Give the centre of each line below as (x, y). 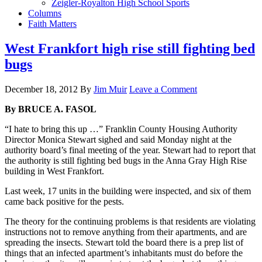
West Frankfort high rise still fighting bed (130, 48)
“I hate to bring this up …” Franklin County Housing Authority (121, 129)
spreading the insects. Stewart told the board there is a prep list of (124, 242)
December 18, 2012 (41, 89)
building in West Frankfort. (54, 171)
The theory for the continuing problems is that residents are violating (130, 221)
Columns (45, 13)
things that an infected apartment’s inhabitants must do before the (124, 253)
